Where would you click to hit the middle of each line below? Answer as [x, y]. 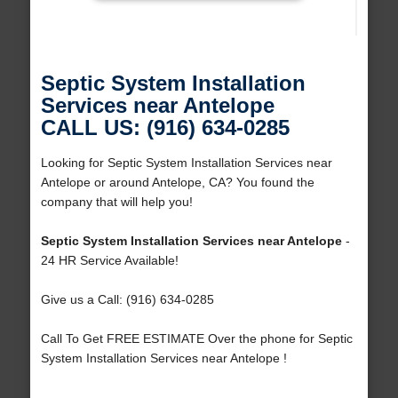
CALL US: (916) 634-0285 [165, 128]
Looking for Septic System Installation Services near [186, 163]
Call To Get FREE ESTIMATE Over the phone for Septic [196, 339]
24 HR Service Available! [109, 261]
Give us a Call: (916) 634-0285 [127, 300]
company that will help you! [116, 202]
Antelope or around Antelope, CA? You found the [177, 183]
